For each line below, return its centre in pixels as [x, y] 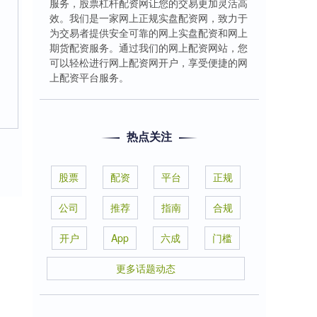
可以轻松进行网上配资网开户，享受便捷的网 [149, 62]
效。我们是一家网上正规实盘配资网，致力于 [149, 18]
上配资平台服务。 [89, 77]
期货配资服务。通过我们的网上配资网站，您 [149, 47]
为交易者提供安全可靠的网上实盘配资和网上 [149, 33]
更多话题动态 [146, 268]
